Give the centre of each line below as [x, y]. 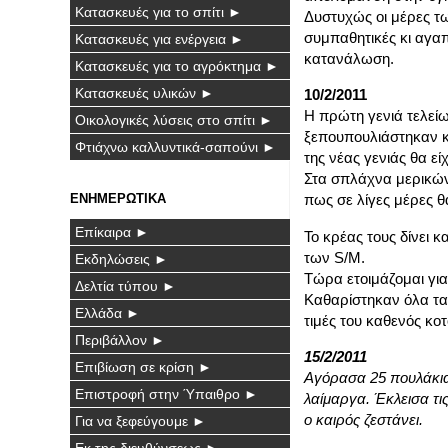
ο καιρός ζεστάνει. [363, 420]
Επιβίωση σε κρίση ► [143, 366]
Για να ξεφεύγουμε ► [140, 420]
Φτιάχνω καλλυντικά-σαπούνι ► [175, 146]
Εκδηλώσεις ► [121, 258]
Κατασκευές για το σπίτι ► [158, 11]
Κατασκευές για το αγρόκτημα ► [177, 65]
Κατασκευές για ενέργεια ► [159, 38]
